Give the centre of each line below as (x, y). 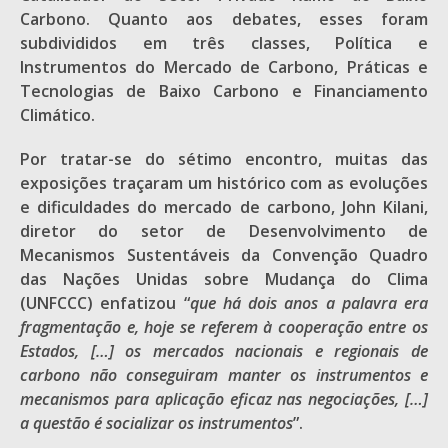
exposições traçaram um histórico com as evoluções (224, 183)
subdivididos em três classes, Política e (224, 43)
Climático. (57, 115)
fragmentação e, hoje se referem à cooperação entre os (224, 327)
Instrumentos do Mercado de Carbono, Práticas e (224, 67)
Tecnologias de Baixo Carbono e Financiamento (224, 91)
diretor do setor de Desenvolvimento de (224, 231)
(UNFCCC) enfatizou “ (105, 303)
